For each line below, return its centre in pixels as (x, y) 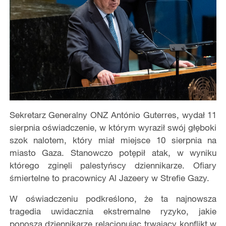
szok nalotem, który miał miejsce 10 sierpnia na (113, 140)
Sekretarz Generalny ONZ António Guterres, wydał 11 (113, 115)
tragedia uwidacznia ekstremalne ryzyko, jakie (113, 211)
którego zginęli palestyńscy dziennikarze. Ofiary (113, 165)
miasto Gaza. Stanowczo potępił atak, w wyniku (113, 153)
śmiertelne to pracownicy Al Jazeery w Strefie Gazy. (109, 178)
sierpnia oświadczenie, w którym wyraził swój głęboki (113, 128)
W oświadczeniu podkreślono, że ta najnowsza (113, 199)
